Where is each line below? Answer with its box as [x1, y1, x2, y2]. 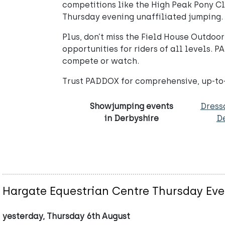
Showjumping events [90, 101, 174, 111]
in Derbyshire [104, 114, 159, 123]
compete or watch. [62, 56, 139, 66]
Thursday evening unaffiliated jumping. [62, 12, 223, 22]
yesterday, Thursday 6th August [3, 211, 130, 221]
